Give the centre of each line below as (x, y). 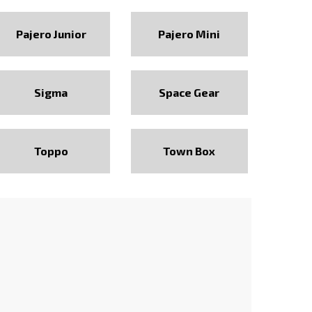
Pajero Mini (189, 34)
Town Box (189, 151)
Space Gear (189, 92)
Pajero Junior (51, 34)
